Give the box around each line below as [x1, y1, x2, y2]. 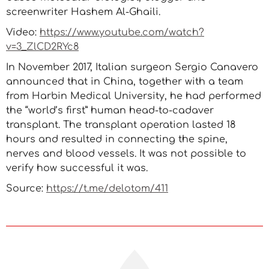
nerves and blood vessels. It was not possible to [6, 148, 246, 159]
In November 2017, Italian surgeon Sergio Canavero [6, 62, 258, 73]
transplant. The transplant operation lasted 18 [6, 119, 235, 130]
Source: [6, 183, 46, 194]
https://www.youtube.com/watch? [40, 27, 204, 38]
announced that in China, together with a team [6, 76, 243, 87]
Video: [6, 27, 40, 38]
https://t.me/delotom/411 [46, 183, 168, 194]
